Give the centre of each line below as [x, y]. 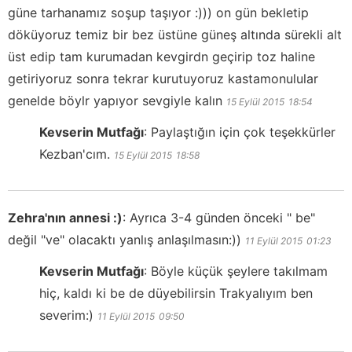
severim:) [66, 315]
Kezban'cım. [75, 154]
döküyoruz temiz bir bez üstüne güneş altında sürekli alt [175, 35]
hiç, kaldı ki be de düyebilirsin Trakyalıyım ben [176, 293]
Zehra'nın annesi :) [65, 218]
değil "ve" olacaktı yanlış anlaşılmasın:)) [125, 240]
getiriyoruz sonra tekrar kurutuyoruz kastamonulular [163, 79]
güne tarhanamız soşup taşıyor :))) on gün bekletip [158, 13]
